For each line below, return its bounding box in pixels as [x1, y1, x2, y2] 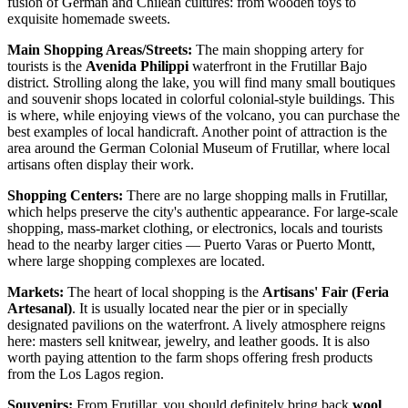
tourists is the [7, 57, 86, 74]
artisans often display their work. [7, 156, 194, 172]
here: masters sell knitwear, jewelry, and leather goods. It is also [7, 332, 370, 349]
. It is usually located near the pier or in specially [72, 300, 348, 316]
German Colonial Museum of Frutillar [99, 139, 316, 156]
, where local [316, 139, 390, 156]
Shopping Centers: [7, 187, 123, 203]
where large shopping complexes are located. [7, 252, 265, 269]
